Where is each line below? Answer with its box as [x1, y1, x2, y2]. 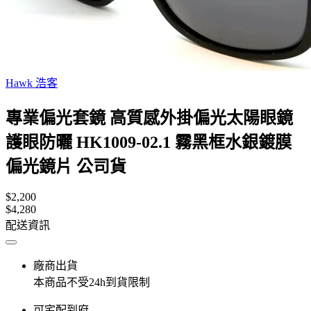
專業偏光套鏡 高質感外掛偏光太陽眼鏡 [6, 108, 293, 127]
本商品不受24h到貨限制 [33, 276, 150, 288]
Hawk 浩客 [6, 77, 58, 89]
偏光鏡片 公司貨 [6, 157, 126, 176]
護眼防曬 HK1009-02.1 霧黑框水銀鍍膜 [6, 133, 292, 151]
